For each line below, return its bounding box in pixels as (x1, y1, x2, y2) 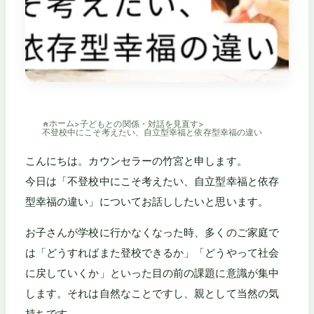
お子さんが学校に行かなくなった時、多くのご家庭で (25, 226, 279, 240)
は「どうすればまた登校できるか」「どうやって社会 (25, 246, 279, 260)
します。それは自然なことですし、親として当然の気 (25, 287, 279, 301)
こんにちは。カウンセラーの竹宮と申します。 (25, 153, 247, 168)
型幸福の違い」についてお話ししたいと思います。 (25, 194, 268, 208)
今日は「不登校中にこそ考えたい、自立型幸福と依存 (25, 174, 279, 188)
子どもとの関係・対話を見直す (80, 118, 199, 129)
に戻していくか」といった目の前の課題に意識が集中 (25, 266, 279, 280)
